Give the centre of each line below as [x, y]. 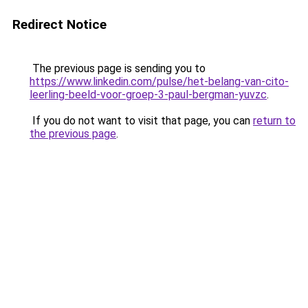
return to [274, 121]
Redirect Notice [59, 24]
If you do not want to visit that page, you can [141, 121]
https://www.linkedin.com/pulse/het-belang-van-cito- [159, 81]
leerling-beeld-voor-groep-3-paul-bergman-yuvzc [148, 95]
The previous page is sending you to [118, 68]
